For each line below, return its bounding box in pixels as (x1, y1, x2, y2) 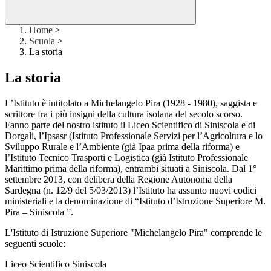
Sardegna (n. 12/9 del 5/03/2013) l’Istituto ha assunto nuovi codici (5, 185, 256, 196)
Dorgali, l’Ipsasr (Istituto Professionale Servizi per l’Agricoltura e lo (5, 131, 263, 142)
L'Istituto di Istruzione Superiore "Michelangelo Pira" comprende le (5, 227, 262, 238)
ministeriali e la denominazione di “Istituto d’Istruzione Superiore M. (5, 196, 266, 207)
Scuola (29, 36, 55, 47)
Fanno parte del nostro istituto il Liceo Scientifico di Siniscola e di (5, 120, 255, 131)
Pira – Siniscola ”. (5, 207, 73, 218)
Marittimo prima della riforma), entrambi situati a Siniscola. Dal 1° (5, 163, 256, 174)
